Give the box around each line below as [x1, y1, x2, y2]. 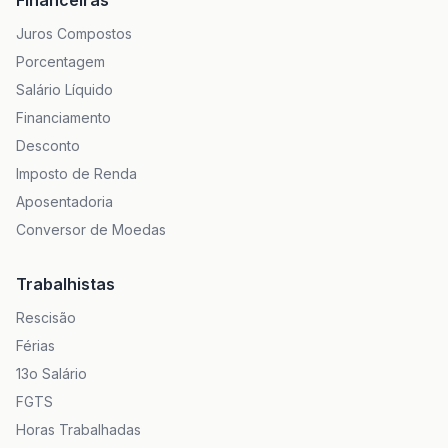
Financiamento [16, 109, 111, 126]
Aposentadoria [16, 193, 113, 210]
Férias [16, 337, 55, 354]
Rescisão [16, 309, 76, 326]
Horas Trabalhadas [16, 421, 141, 438]
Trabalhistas [16, 274, 115, 294]
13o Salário [16, 365, 87, 382]
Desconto [16, 137, 80, 154]
